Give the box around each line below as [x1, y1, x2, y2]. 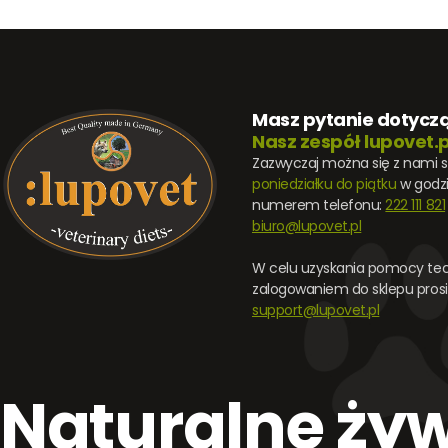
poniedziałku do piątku [252, 174, 397, 194]
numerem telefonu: [252, 195, 386, 215]
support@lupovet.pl [252, 300, 380, 320]
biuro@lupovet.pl [252, 216, 362, 236]
